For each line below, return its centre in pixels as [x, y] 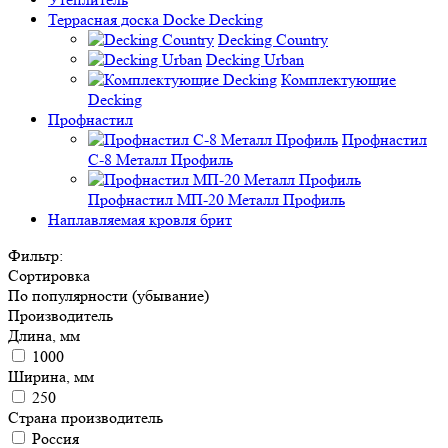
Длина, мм [44, 335]
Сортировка [49, 275]
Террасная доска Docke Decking [155, 19]
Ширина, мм [51, 376]
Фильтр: [35, 255]
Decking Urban [255, 59]
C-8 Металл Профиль [160, 159]
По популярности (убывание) [108, 295]
